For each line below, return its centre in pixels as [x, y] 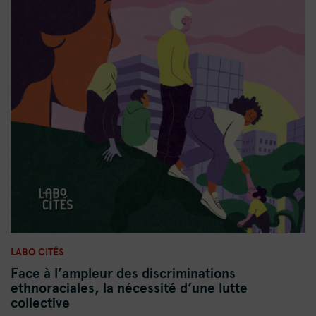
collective [40, 303]
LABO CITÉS [37, 252]
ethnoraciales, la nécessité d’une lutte [129, 288]
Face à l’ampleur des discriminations [123, 273]
